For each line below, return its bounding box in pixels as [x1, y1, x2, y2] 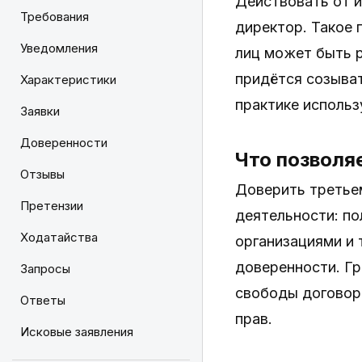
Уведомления [20, 40, 98, 56]
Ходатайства [20, 229, 98, 245]
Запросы [20, 261, 70, 276]
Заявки [20, 103, 60, 119]
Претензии [20, 198, 83, 213]
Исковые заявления [20, 324, 133, 339]
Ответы [20, 293, 65, 308]
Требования [20, 9, 89, 24]
